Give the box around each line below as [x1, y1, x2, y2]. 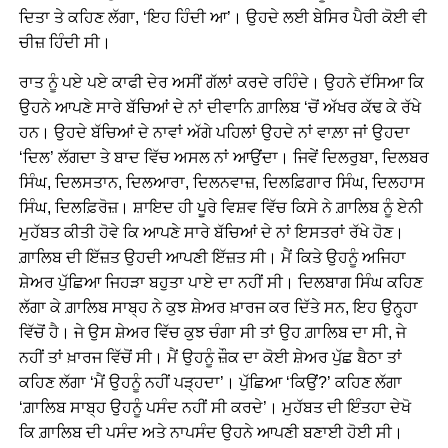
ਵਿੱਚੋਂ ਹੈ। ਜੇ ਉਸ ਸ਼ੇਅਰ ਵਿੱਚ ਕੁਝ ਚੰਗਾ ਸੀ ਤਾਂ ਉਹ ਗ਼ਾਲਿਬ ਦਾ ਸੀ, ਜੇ [18, 324, 406, 341]
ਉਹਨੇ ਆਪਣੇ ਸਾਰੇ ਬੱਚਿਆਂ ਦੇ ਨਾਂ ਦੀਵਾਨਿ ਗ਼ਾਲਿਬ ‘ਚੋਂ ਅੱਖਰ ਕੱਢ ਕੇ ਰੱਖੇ [18, 99, 421, 116]
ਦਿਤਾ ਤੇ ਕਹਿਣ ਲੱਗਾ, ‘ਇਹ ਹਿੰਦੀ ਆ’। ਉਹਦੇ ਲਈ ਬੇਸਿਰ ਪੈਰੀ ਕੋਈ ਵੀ [18, 9, 427, 26]
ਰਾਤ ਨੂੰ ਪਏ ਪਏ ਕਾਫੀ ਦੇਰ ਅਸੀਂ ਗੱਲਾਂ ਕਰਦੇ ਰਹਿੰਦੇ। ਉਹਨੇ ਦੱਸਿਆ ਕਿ [18, 74, 424, 91]
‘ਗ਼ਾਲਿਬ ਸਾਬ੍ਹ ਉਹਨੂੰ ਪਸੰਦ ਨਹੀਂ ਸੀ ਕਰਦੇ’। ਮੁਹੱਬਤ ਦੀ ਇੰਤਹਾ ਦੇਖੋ [18, 399, 411, 416]
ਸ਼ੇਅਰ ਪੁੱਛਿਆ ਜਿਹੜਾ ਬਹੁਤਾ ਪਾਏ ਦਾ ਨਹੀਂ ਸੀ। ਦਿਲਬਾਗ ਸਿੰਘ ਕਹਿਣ [18, 274, 423, 291]
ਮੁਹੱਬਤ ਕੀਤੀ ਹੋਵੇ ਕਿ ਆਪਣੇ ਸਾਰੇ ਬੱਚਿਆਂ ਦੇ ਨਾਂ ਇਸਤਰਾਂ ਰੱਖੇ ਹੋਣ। [18, 224, 404, 241]
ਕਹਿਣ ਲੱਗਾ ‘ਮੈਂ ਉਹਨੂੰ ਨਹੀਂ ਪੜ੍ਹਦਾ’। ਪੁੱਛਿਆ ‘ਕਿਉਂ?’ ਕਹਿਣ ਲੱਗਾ [18, 374, 402, 391]
